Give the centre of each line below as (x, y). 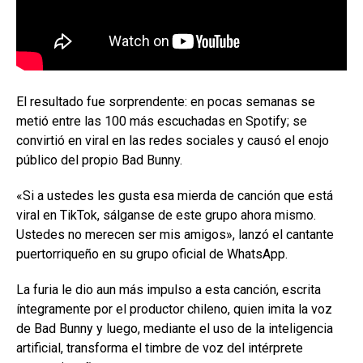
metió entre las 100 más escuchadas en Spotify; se (162, 121)
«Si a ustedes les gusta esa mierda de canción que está (175, 195)
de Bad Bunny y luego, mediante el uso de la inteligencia (175, 328)
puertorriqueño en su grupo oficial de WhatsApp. (152, 254)
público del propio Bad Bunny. (99, 160)
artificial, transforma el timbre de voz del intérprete (160, 348)
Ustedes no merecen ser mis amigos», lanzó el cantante (175, 234)
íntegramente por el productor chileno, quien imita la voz (174, 309)
